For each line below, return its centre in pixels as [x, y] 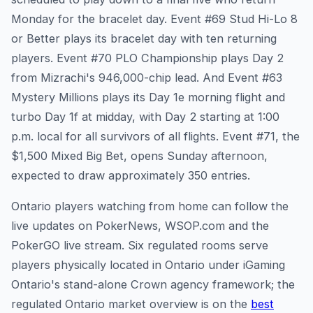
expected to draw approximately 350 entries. [131, 176]
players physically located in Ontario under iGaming [148, 265]
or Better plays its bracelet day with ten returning [144, 39]
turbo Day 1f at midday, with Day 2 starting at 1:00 [145, 117]
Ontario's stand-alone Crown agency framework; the [153, 285]
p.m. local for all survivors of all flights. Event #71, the [155, 137]
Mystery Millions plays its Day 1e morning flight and [148, 97]
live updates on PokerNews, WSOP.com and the [140, 226]
